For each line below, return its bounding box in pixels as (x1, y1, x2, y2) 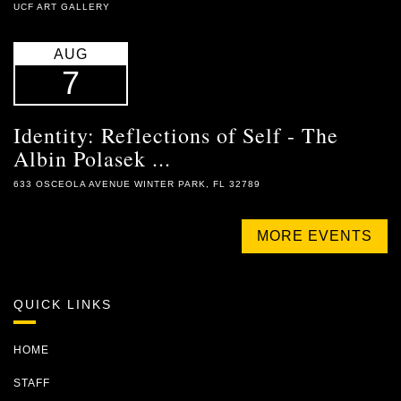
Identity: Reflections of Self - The (13, 121, 338, 149)
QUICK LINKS (13, 297, 112, 311)
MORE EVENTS (257, 228, 372, 243)
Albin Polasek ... (13, 144, 171, 173)
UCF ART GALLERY (13, 2, 110, 12)
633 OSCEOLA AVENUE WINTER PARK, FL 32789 (13, 179, 260, 189)
